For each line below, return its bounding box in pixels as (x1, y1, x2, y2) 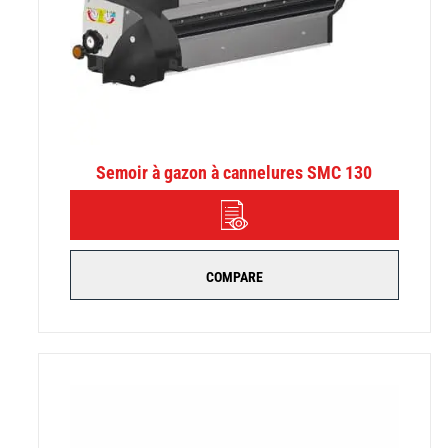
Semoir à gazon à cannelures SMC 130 (96, 161, 372, 183)
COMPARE (205, 268, 263, 285)
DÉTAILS (234, 206, 283, 223)
